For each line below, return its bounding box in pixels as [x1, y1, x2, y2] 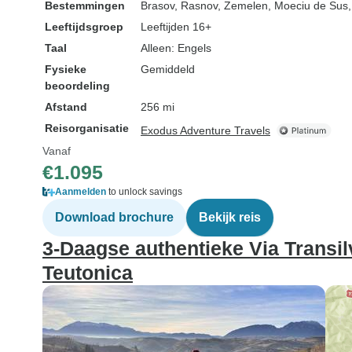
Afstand [45, 101, 87, 113]
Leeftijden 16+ [141, 20, 211, 33]
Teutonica [42, 262, 133, 284]
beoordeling [45, 79, 110, 92]
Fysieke [45, 63, 86, 75]
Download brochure [55, 211, 174, 224]
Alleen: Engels [141, 42, 211, 54]
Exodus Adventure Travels [141, 124, 270, 137]
